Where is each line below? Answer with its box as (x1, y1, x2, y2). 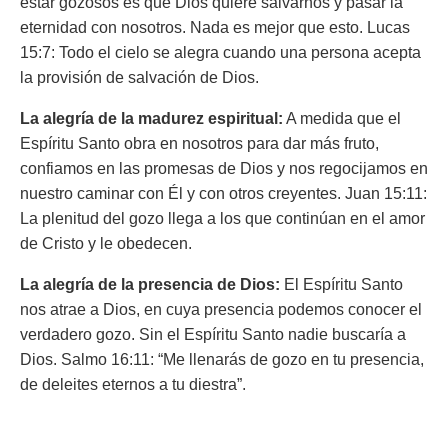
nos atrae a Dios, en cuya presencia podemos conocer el (20, 301, 422, 318)
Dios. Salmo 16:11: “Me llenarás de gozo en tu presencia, (20, 351, 424, 368)
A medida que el (283, 110, 401, 127)
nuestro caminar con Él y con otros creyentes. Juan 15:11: (20, 185, 427, 202)
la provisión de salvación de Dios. (20, 69, 259, 86)
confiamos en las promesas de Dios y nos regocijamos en (20, 160, 428, 177)
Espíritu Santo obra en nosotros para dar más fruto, (20, 135, 379, 152)
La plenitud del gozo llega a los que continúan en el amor (20, 210, 425, 227)
